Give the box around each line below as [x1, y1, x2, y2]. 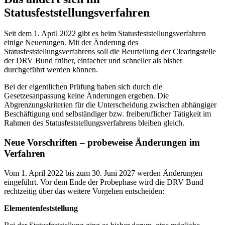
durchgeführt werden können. [4, 65, 98, 74]
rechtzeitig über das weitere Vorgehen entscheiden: [4, 186, 164, 195]
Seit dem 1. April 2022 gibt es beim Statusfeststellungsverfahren [4, 29, 206, 38]
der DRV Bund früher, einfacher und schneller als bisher [4, 56, 182, 65]
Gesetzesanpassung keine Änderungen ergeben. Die [4, 91, 169, 100]
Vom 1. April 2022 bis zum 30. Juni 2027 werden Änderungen [4, 168, 202, 177]
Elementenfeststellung [4, 203, 78, 212]
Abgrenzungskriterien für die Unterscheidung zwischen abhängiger [4, 100, 216, 109]
